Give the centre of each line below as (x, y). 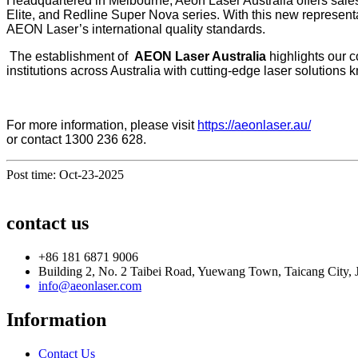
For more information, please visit (102, 125)
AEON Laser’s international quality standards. (136, 29)
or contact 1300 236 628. (76, 139)
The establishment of (72, 56)
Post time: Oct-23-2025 (65, 174)
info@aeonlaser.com (90, 285)
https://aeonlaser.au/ (254, 125)
